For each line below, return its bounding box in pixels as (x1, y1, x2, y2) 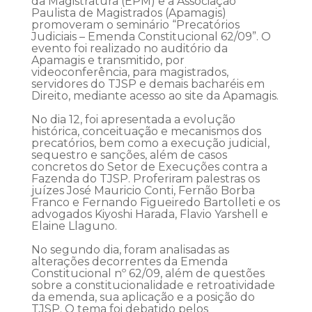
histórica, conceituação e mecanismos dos (31, 125, 261, 138)
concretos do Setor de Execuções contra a (31, 160, 267, 173)
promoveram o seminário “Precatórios (31, 18, 240, 31)
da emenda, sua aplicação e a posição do (31, 290, 255, 304)
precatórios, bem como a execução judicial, (31, 136, 270, 150)
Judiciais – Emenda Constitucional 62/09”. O (31, 30, 271, 43)
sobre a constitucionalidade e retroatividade (31, 279, 275, 292)
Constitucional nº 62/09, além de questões (31, 267, 265, 280)
